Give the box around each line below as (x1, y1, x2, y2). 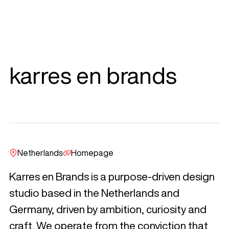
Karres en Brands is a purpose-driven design (9, 171, 215, 182)
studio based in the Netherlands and (9, 188, 179, 199)
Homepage (71, 149, 113, 157)
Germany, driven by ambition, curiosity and (9, 204, 207, 215)
